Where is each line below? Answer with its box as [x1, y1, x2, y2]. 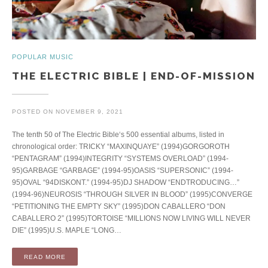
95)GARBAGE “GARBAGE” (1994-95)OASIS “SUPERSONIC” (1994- [12, 166, 233, 175]
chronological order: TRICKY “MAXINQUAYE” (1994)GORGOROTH [12, 142, 230, 151]
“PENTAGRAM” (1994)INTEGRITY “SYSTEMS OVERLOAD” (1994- [12, 154, 229, 163]
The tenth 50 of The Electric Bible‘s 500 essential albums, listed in [12, 130, 224, 139]
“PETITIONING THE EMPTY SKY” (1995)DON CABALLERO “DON [12, 202, 227, 211]
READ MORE [24, 254, 66, 261]
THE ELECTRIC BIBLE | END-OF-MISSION [12, 69, 255, 82]
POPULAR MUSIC [12, 53, 74, 60]
